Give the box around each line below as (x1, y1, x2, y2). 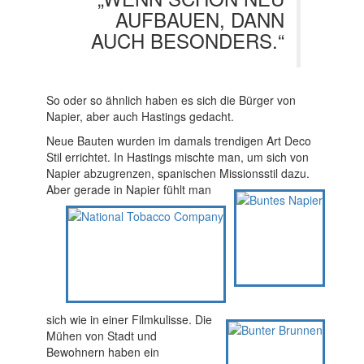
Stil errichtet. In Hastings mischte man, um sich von (45, 149, 309, 166)
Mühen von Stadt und (45, 327, 157, 344)
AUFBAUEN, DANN (115, 5, 284, 34)
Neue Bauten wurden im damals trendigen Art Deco (45, 132, 311, 149)
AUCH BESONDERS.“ (90, 26, 284, 55)
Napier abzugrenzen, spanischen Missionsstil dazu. (45, 165, 310, 182)
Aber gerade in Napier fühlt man (45, 181, 211, 198)
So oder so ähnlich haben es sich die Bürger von (45, 92, 296, 109)
